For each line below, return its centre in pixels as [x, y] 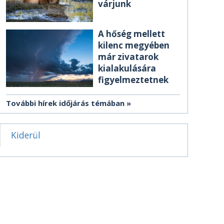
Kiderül [26, 135]
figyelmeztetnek [133, 80]
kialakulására [127, 68]
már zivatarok [128, 57]
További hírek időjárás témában [65, 103]
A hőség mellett [131, 34]
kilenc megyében [134, 45]
